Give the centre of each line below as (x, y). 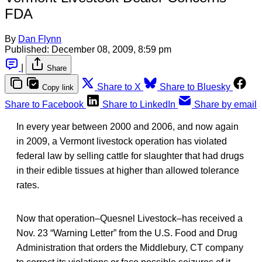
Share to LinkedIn (139, 104)
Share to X (119, 87)
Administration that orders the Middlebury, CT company (130, 247)
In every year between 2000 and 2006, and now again (127, 126)
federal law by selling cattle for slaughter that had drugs (130, 156)
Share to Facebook (44, 104)
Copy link (58, 87)
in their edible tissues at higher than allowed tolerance (128, 170)
